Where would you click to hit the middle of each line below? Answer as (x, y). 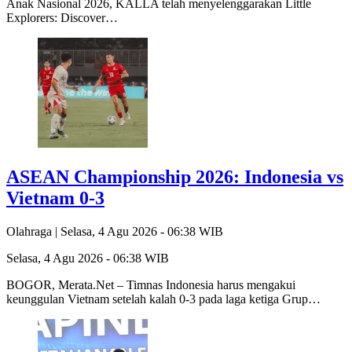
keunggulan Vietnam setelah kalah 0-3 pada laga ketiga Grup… (163, 299)
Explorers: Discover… (62, 18)
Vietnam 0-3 (55, 198)
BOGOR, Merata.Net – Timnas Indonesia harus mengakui (151, 285)
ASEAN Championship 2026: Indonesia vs (175, 177)
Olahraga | (33, 232)
